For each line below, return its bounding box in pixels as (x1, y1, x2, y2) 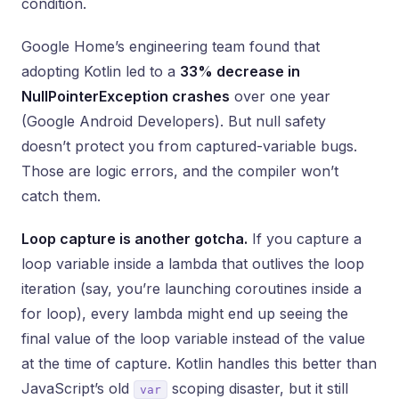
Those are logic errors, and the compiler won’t (21, 162, 338, 180)
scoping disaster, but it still (167, 379, 348, 397)
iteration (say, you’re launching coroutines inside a (21, 280, 362, 297)
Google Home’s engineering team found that (21, 37, 320, 55)
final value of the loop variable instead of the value (21, 330, 365, 347)
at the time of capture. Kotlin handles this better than (21, 354, 377, 372)
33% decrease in (180, 62, 300, 80)
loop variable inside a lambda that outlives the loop (21, 255, 364, 273)
